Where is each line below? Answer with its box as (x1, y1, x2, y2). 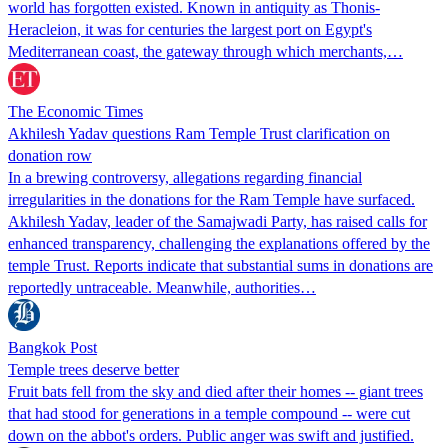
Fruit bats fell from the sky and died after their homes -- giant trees (8, 382, 423, 400)
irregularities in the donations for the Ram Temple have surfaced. (8, 190, 415, 208)
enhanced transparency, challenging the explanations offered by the (8, 234, 430, 252)
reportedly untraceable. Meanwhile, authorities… (8, 278, 316, 296)
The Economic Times (8, 102, 143, 120)
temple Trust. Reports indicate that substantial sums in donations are (8, 256, 433, 274)
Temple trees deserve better (8, 360, 179, 378)
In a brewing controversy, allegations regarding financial (8, 168, 362, 186)
